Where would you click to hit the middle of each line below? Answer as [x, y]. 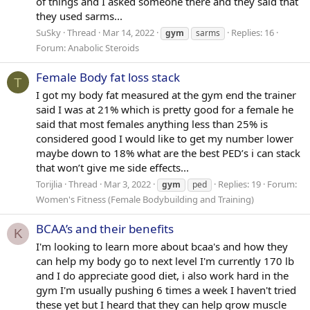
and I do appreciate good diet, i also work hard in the [162, 275]
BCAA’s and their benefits [105, 229]
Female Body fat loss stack [108, 77]
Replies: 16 [253, 33]
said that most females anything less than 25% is [152, 124]
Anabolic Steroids [103, 48]
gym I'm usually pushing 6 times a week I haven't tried [166, 290]
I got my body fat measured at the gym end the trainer [166, 95]
